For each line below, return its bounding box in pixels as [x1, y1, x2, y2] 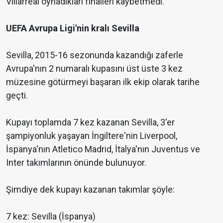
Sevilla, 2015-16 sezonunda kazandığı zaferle [6, 50, 183, 61]
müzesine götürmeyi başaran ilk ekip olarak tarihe [6, 77, 200, 88]
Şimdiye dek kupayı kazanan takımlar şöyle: [6, 184, 175, 195]
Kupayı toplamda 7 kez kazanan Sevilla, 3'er [6, 117, 175, 128]
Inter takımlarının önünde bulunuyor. [6, 157, 146, 168]
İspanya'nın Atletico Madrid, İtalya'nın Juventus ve [6, 144, 200, 155]
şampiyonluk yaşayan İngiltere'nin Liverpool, [6, 130, 177, 141]
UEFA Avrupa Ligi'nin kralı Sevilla [6, 23, 139, 34]
